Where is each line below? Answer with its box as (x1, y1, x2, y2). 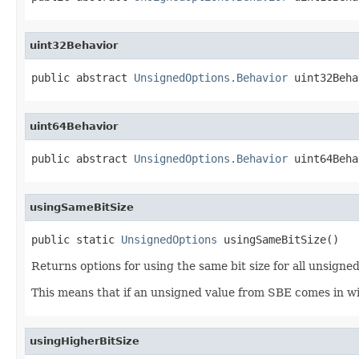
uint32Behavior (30, 38, 118, 51)
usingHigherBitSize (30, 334, 139, 347)
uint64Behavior (30, 119, 118, 132)
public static (31, 232, 121, 246)
